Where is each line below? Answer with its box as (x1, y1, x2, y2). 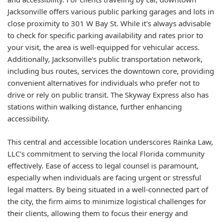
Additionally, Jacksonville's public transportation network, (7, 54, 203, 64)
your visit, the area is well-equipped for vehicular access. (7, 42, 200, 52)
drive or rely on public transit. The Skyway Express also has (7, 90, 209, 100)
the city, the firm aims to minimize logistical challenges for (7, 196, 206, 206)
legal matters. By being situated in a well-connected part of (7, 184, 208, 194)
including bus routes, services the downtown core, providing (7, 66, 214, 76)
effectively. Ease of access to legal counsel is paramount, (7, 160, 199, 170)
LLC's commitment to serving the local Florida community (7, 148, 205, 159)
